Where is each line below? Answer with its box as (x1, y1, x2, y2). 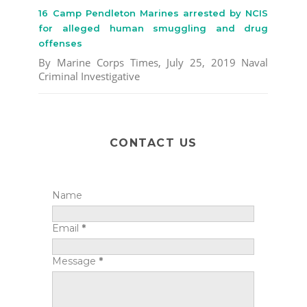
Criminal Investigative (38, 69, 140, 84)
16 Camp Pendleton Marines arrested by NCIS (38, 8, 269, 19)
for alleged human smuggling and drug (38, 23, 269, 34)
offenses (38, 38, 83, 49)
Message (52, 255, 99, 268)
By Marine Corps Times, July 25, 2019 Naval (38, 56, 269, 70)
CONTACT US (109, 136, 197, 150)
